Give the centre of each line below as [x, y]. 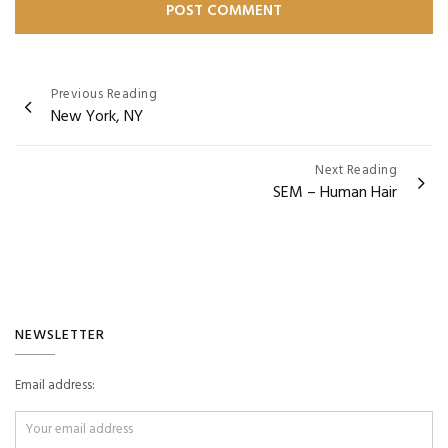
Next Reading [356, 170]
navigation [65, 122]
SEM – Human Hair [335, 192]
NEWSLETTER [60, 335]
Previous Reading [104, 94]
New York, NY [97, 116]
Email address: [55, 385]
